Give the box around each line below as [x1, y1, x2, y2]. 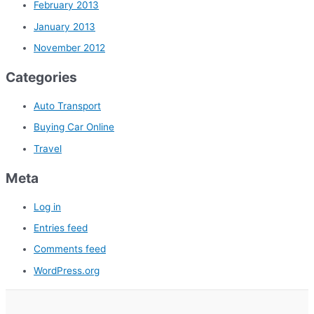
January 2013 [34, 20, 95, 32]
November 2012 [34, 42, 105, 54]
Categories [6, 69, 77, 86]
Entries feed [34, 222, 88, 233]
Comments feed [34, 243, 106, 255]
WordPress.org [34, 264, 100, 276]
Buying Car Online [34, 121, 114, 133]
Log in [34, 200, 61, 212]
